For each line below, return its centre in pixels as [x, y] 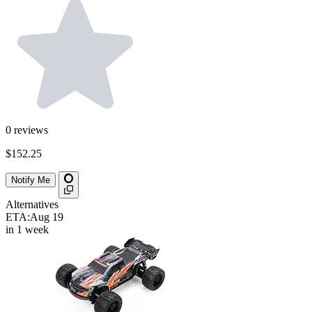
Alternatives [32, 204]
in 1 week [27, 229]
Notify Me [31, 180]
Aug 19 [47, 217]
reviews [31, 130]
